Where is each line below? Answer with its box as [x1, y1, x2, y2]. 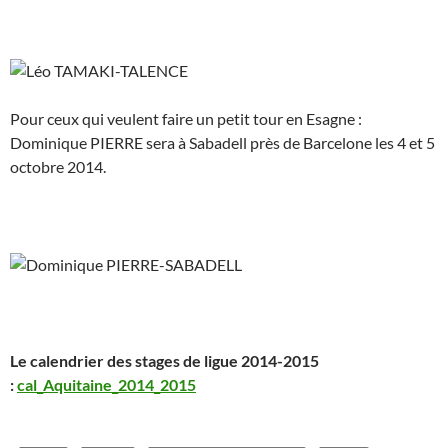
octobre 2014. [10, 157, 106, 177]
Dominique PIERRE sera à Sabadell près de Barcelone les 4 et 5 [10, 133, 435, 153]
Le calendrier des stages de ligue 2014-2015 [10, 350, 319, 370]
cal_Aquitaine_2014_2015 [17, 374, 196, 394]
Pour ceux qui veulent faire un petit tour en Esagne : [10, 109, 362, 129]
